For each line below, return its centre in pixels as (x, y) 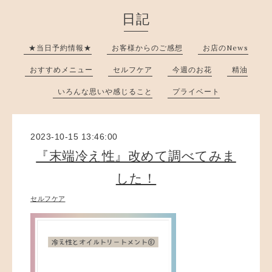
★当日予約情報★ (60, 48)
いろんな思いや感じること (105, 91)
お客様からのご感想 (147, 48)
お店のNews (226, 48)
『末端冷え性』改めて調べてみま (136, 155)
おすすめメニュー (61, 70)
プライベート (196, 91)
